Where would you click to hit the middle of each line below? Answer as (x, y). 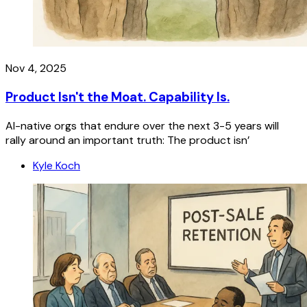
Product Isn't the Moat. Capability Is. (118, 97)
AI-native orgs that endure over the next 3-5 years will (142, 125)
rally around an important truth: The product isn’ (127, 140)
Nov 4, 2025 (36, 69)
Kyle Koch (57, 165)
